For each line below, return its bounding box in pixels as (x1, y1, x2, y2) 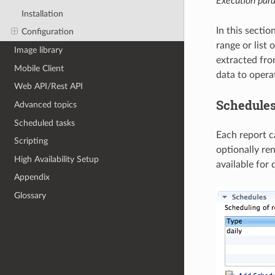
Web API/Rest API (14, 82, 83, 91)
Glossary (14, 191, 47, 201)
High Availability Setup (14, 154, 99, 164)
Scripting (14, 136, 48, 146)
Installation (21, 9, 63, 18)
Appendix (14, 172, 50, 182)
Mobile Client (14, 63, 64, 73)
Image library (14, 45, 63, 55)
